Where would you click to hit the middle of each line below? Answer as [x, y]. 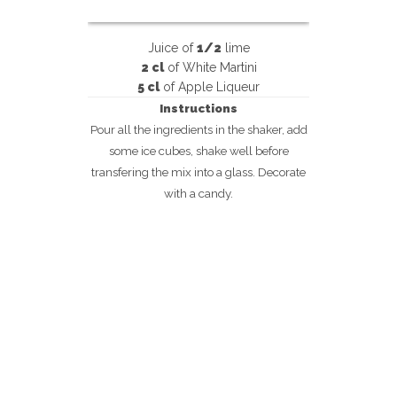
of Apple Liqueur [210, 87]
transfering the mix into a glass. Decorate [198, 172]
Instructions [198, 108]
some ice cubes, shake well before [198, 151]
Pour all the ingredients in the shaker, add [198, 129]
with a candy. [198, 193]
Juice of [172, 48]
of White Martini [210, 67]
